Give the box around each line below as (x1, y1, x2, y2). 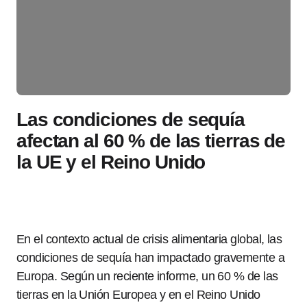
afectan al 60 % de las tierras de (16, 130, 286, 151)
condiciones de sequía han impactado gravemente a (16, 251, 285, 265)
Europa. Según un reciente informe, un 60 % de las (16, 269, 278, 283)
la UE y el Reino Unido (16, 151, 206, 173)
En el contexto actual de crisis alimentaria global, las (16, 232, 282, 246)
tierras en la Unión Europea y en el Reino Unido (16, 288, 260, 302)
